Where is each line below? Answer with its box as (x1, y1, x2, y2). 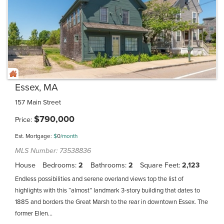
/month (60, 132, 77, 139)
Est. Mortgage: (15, 132, 53, 139)
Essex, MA (15, 81, 58, 93)
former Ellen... (15, 209, 52, 217)
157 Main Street (15, 98, 61, 106)
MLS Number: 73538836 (15, 146, 91, 155)
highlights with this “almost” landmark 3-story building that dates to (15, 186, 200, 194)
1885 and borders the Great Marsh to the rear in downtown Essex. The (15, 197, 208, 206)
